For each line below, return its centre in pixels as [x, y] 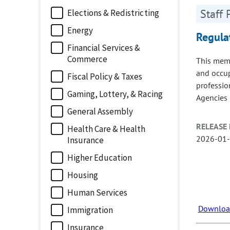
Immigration [90, 210]
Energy [80, 31]
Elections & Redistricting [113, 13]
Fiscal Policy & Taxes [105, 77]
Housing [83, 175]
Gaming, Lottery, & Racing [115, 94]
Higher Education [100, 158]
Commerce [88, 59]
